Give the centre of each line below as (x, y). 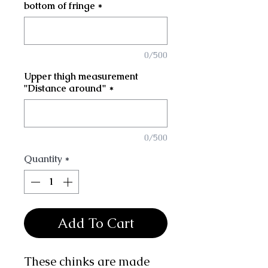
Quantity (43, 159)
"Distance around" (65, 88)
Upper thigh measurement (81, 76)
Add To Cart (96, 223)
